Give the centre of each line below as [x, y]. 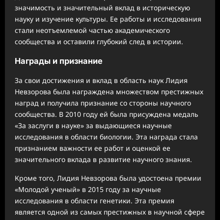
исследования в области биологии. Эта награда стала [106, 137]
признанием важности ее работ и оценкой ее [93, 148]
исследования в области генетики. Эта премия [95, 201]
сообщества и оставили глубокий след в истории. [99, 41]
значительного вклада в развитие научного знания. [103, 160]
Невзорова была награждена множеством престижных [109, 92]
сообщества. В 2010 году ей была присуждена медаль [107, 114]
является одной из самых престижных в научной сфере [110, 212]
